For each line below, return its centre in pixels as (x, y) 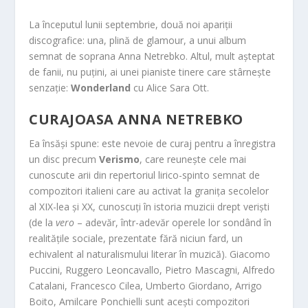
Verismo (120, 159)
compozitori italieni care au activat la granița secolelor (149, 191)
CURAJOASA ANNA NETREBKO (136, 120)
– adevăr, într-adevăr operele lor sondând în (173, 223)
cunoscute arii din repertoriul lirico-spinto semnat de (145, 175)
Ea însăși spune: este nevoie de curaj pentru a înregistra (153, 144)
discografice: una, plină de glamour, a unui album (138, 40)
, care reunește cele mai (193, 159)
